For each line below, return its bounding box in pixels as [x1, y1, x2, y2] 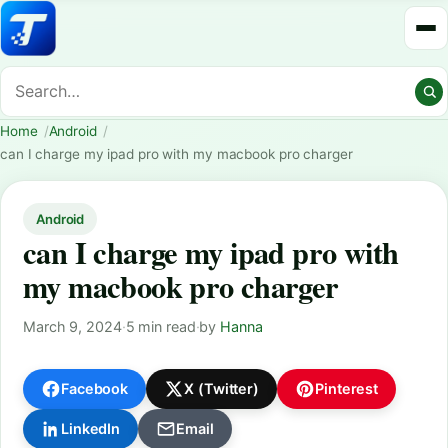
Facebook [61, 380, 129, 398]
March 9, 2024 [23, 317, 122, 335]
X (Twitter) [184, 380, 260, 398]
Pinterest [315, 380, 379, 398]
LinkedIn [61, 420, 121, 438]
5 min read [125, 317, 196, 335]
